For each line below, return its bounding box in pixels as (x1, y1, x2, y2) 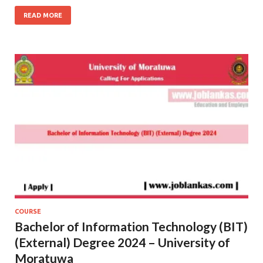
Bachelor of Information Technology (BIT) (15, 218, 248, 234)
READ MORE (23, 11, 62, 19)
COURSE (15, 207, 41, 215)
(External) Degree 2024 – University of (15, 234, 230, 249)
